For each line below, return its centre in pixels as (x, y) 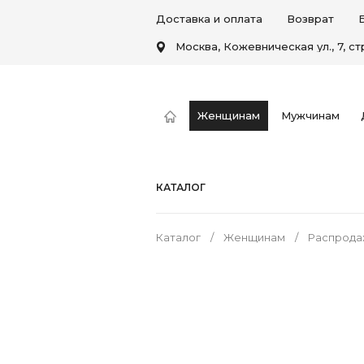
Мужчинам (310, 115)
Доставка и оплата (209, 19)
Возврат (310, 19)
